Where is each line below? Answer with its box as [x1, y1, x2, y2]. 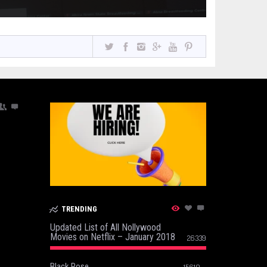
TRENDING [61, 204, 98, 213]
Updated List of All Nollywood [49, 221, 161, 233]
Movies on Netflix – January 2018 [49, 231, 175, 243]
